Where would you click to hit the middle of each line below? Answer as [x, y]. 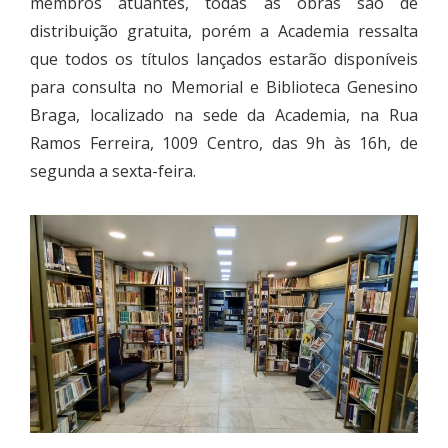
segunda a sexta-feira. [113, 170]
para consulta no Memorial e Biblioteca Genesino [224, 86]
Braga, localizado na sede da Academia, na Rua [224, 114]
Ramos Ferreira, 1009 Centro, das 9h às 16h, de [224, 142]
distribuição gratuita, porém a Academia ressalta [224, 30]
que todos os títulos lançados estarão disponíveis [224, 58]
